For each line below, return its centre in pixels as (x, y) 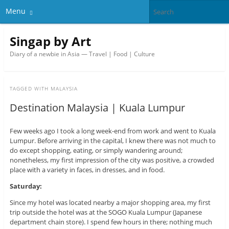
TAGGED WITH (30, 89)
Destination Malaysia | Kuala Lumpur (97, 108)
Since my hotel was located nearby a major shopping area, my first (110, 203)
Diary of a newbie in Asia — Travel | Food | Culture (82, 54)
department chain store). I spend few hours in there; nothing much (111, 222)
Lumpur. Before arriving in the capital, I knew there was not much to (112, 141)
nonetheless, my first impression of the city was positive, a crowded (112, 160)
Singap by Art (50, 41)
